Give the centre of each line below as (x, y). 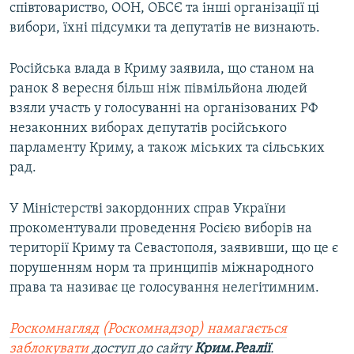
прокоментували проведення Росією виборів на (161, 229)
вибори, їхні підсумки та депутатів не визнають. (165, 28)
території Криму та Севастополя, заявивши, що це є (174, 249)
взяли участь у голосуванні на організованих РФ (164, 109)
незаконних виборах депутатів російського (148, 129)
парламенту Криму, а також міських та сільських (167, 149)
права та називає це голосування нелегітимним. (164, 288)
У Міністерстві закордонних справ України (148, 209)
